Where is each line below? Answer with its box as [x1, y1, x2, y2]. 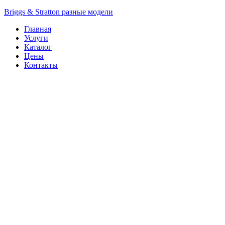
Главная [24, 24, 51, 33]
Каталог [24, 42, 52, 51]
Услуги [24, 33, 48, 42]
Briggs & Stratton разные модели [4, 7, 113, 16]
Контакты [24, 60, 58, 69]
